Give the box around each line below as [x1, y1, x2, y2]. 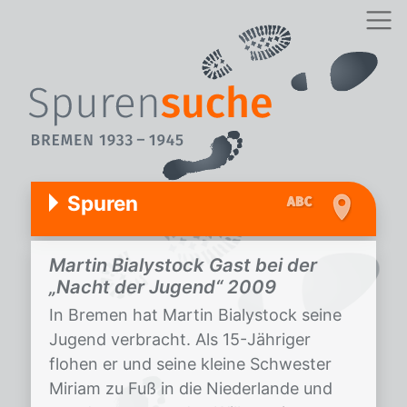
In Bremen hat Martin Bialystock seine [49, 305, 342, 324]
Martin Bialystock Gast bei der [49, 253, 317, 276]
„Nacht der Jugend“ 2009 [49, 275, 276, 298]
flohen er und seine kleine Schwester [49, 354, 332, 373]
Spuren [67, 191, 138, 215]
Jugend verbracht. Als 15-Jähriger [49, 330, 311, 349]
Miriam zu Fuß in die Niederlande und [49, 379, 333, 398]
